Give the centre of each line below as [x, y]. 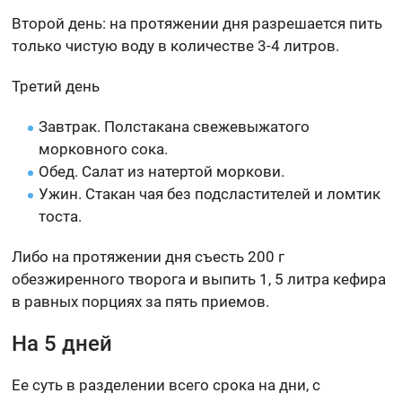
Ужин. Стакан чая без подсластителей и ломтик [210, 193]
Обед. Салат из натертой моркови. [162, 171]
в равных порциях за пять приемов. [141, 301]
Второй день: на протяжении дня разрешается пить [197, 23]
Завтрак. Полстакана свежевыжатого [175, 126]
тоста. [61, 216]
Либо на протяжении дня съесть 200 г [149, 256]
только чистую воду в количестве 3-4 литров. [176, 45]
